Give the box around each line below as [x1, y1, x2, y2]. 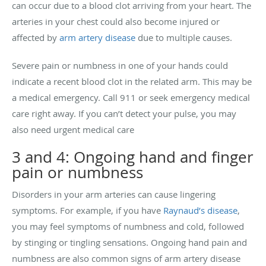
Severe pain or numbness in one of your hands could [12, 59, 228, 71]
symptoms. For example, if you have [12, 204, 163, 216]
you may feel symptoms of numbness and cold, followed [12, 220, 244, 232]
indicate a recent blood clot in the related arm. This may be [12, 75, 252, 87]
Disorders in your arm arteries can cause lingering [12, 188, 216, 200]
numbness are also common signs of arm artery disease [12, 252, 240, 264]
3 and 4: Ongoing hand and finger [12, 146, 254, 167]
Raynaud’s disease [163, 204, 237, 216]
